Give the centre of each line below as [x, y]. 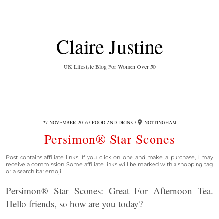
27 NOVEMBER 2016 [65, 122]
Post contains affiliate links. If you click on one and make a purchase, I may [109, 157]
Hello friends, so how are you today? [74, 204]
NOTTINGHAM [160, 122]
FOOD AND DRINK [112, 122]
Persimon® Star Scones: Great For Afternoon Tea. [109, 190]
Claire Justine [109, 46]
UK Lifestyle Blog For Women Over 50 [109, 66]
